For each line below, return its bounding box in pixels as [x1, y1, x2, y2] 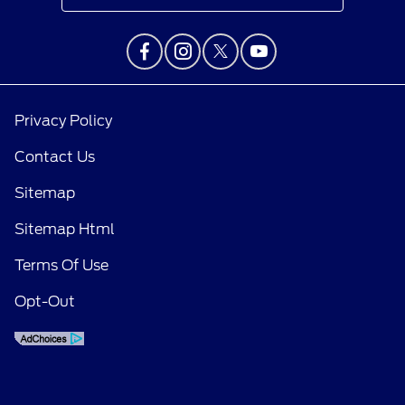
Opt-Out [14, 292, 75, 310]
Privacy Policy [14, 111, 112, 129]
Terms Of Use [14, 256, 108, 274]
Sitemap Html [14, 220, 115, 238]
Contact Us [14, 147, 95, 165]
